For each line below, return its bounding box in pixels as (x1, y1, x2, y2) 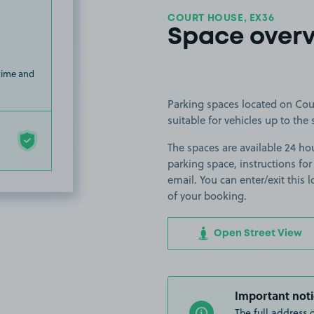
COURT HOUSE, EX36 (168, 14, 275, 22)
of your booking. (168, 189, 247, 203)
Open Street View (211, 229, 302, 238)
